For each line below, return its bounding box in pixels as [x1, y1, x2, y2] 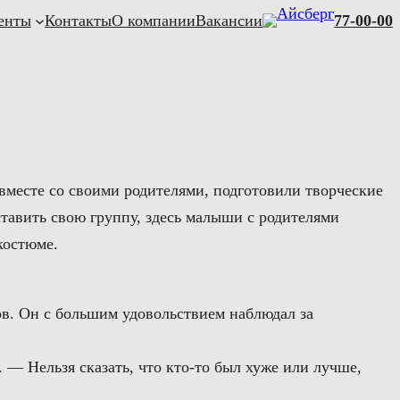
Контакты [45, 12, 112, 30]
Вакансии [196, 12, 262, 30]
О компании [112, 12, 196, 30]
